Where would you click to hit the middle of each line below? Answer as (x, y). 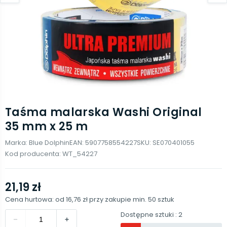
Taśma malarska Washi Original (104, 112)
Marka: (17, 143)
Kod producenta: (34, 154)
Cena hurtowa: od (35, 199)
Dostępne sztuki (147, 215)
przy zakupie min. (119, 199)
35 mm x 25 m (47, 126)
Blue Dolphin (49, 143)
